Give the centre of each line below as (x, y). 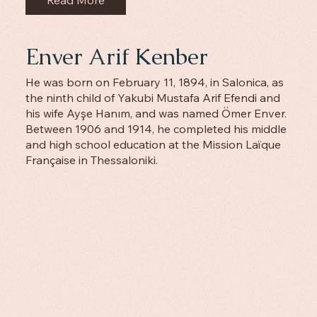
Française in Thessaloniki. (91, 160)
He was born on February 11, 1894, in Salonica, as (154, 82)
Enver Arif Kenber (116, 56)
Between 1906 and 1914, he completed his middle (156, 129)
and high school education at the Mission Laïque (153, 145)
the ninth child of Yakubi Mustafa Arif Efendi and (152, 98)
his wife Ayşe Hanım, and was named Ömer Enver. (156, 114)
